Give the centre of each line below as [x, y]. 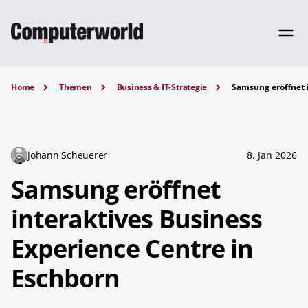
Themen [76, 87]
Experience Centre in [132, 248]
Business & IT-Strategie [162, 87]
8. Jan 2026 [272, 155]
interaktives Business [136, 219]
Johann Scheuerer [68, 155]
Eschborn [66, 278]
